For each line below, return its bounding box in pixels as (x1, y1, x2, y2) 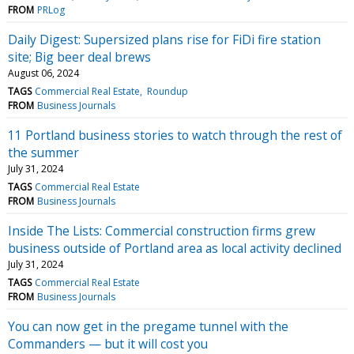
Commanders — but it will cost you (8, 334, 208, 352)
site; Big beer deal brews (8, 47, 151, 66)
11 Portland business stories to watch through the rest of (8, 126, 342, 144)
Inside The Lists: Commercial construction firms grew (8, 221, 315, 239)
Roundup (146, 84, 188, 98)
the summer (8, 143, 79, 161)
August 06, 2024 (8, 66, 79, 80)
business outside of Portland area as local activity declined (8, 239, 341, 257)
